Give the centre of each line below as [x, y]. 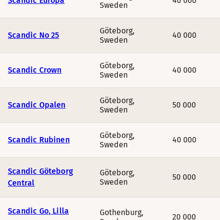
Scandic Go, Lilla [39, 211]
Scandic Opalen [37, 105]
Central [21, 183]
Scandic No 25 [34, 35]
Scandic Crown [35, 70]
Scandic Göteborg [41, 171]
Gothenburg [121, 212]
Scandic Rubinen [39, 140]
